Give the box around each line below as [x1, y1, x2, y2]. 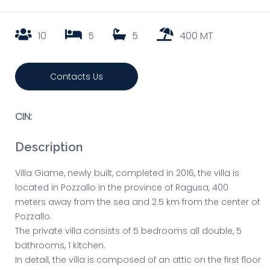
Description [15, 140, 83, 155]
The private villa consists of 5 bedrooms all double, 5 [15, 225, 242, 237]
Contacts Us [50, 71, 103, 83]
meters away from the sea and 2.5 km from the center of [15, 196, 260, 209]
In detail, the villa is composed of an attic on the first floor [15, 254, 261, 266]
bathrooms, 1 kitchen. [15, 239, 105, 252]
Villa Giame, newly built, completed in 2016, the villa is [15, 167, 239, 180]
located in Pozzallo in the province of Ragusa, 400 [15, 181, 228, 194]
